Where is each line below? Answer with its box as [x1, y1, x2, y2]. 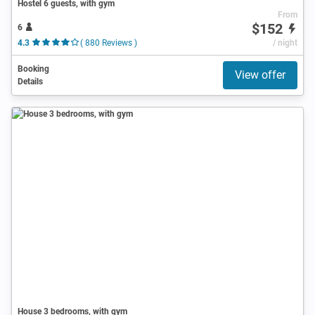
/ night [272, 37, 297, 48]
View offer [235, 67, 285, 82]
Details [18, 76, 43, 86]
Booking [18, 63, 49, 74]
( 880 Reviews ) [79, 37, 137, 48]
